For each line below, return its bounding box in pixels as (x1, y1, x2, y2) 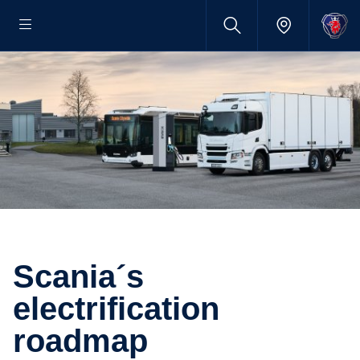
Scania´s (13, 259, 35, 294)
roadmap (13, 323, 148, 358)
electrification (13, 291, 219, 326)
